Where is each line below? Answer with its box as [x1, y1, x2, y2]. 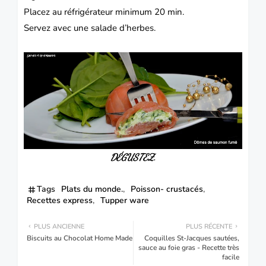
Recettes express [27, 195, 93, 207]
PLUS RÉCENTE [186, 222, 232, 232]
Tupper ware [100, 195, 149, 207]
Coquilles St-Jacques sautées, [144, 233, 239, 243]
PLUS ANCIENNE [34, 222, 84, 232]
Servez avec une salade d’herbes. [24, 21, 156, 34]
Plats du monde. [61, 183, 123, 195]
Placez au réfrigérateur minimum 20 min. [24, 5, 184, 18]
